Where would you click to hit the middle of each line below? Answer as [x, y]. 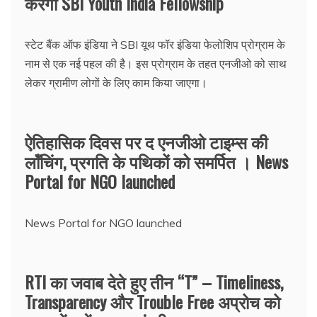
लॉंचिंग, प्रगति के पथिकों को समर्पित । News [156, 161]
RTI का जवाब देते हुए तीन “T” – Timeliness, [154, 281]
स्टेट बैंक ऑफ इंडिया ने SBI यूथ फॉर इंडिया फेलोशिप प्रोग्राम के [155, 44]
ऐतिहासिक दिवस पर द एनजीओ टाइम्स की [146, 141]
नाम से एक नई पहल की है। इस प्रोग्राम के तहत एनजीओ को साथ [156, 63]
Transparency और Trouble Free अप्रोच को [152, 301]
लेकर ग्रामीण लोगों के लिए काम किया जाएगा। [116, 82]
